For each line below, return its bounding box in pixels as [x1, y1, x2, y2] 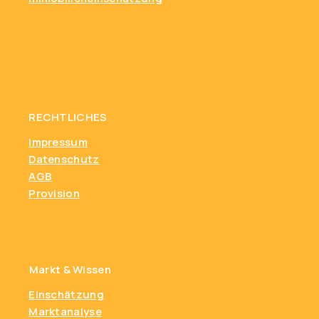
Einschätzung [28, 287, 104, 303]
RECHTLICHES [28, 109, 108, 125]
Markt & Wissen [28, 261, 111, 277]
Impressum [28, 135, 88, 150]
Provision [28, 186, 80, 202]
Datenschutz [28, 152, 100, 167]
